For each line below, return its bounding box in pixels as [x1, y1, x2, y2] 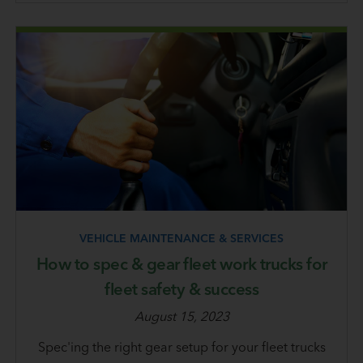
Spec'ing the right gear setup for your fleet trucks [37, 339, 326, 356]
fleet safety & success [105, 279, 258, 300]
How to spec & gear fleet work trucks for [36, 254, 327, 275]
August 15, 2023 [134, 308, 229, 325]
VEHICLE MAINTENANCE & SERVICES [79, 231, 284, 246]
